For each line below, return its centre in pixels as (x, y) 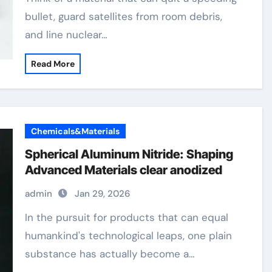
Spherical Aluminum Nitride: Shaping (129, 154)
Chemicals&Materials (76, 131)
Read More (53, 64)
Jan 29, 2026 (103, 194)
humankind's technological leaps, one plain (129, 236)
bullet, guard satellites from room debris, (124, 16)
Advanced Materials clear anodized (124, 170)
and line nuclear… (66, 35)
